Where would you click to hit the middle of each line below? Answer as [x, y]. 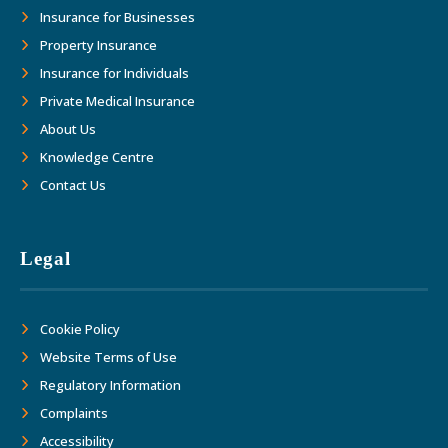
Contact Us [73, 184]
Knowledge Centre [97, 156]
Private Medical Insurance [118, 100]
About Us [68, 128]
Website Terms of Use [109, 356]
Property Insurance [99, 44]
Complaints [74, 412]
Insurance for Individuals [115, 72]
